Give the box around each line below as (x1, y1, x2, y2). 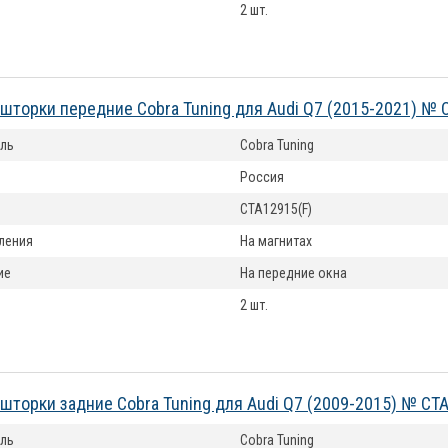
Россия (240, 169, 284, 185)
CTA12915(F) (240, 201, 312, 217)
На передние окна (240, 265, 347, 281)
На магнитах (240, 233, 312, 249)
